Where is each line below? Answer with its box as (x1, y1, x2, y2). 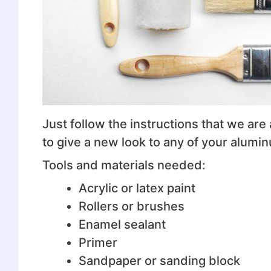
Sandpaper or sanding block (78, 253, 240, 268)
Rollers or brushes (78, 198, 184, 214)
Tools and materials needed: (42, 157, 206, 172)
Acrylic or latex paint (78, 180, 195, 195)
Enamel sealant (78, 217, 166, 232)
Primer (78, 235, 117, 250)
